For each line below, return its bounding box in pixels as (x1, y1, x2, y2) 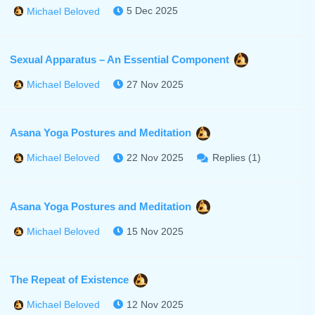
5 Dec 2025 (127, 5, 179, 17)
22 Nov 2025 (127, 152, 184, 164)
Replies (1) (212, 152, 261, 164)
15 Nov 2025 (127, 225, 184, 237)
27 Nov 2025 (127, 78, 184, 90)
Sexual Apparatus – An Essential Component (9, 53, 229, 65)
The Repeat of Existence (9, 273, 129, 285)
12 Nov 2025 (127, 298, 184, 310)
